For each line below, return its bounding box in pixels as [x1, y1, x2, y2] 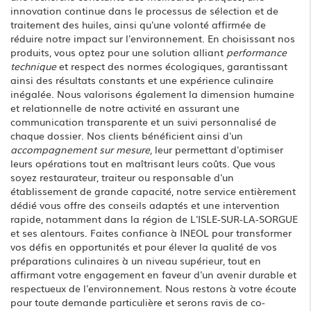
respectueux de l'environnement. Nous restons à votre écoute [10, 280, 296, 295]
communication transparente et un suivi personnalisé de [10, 114, 276, 128]
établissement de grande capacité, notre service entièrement [10, 183, 296, 198]
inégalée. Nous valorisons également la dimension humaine [10, 86, 294, 101]
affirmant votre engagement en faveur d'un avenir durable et [10, 267, 296, 281]
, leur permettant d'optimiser [150, 142, 283, 156]
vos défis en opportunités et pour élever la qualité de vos [10, 239, 277, 253]
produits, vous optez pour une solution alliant [10, 44, 226, 59]
